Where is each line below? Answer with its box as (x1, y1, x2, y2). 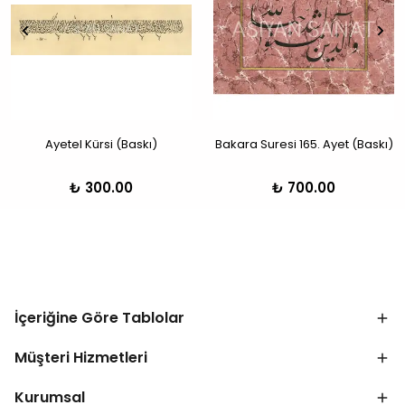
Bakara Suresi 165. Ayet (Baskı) (214, 136, 393, 154)
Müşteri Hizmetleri (14, 347, 147, 369)
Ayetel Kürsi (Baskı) (45, 136, 157, 154)
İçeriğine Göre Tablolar (14, 307, 184, 329)
